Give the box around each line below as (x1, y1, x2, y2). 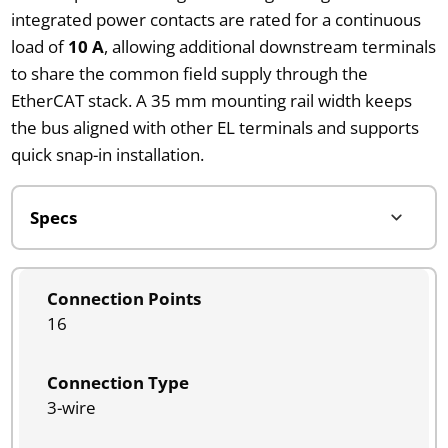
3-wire (46, 395, 96, 419)
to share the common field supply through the (10, 61, 368, 85)
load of (10, 34, 68, 58)
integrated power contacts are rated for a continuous (10, 7, 421, 31)
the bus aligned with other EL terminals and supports (10, 115, 419, 139)
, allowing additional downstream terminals (103, 34, 436, 58)
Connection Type (46, 370, 189, 394)
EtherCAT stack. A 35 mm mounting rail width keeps (10, 88, 412, 112)
